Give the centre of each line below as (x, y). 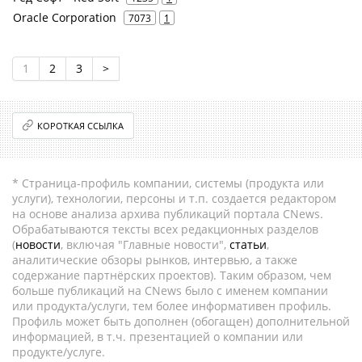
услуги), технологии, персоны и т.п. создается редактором (174, 198)
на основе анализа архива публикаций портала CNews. (168, 213)
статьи (248, 244)
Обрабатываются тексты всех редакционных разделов (165, 229)
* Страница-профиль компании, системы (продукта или (168, 183)
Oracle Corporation (65, 17)
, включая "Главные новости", (145, 244)
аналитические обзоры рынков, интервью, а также (155, 259)
